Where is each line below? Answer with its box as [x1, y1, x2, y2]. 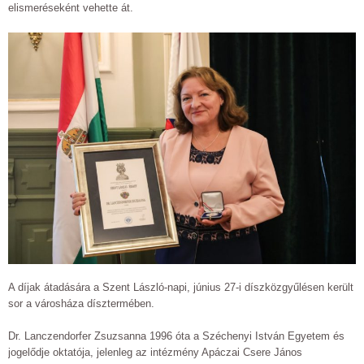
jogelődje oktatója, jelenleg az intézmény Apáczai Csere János [8, 345, 302, 358]
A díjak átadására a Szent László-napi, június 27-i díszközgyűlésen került [8, 280, 353, 293]
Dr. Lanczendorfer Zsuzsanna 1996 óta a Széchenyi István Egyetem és [8, 329, 344, 342]
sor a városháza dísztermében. [8, 297, 154, 310]
